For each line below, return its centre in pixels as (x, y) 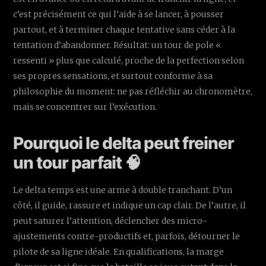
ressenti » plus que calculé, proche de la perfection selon (129, 60)
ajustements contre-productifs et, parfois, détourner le (127, 236)
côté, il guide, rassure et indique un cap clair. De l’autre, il (130, 205)
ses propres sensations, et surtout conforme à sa (113, 76)
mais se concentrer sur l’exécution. (85, 107)
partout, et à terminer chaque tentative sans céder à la (124, 29)
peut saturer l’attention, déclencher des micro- (110, 221)
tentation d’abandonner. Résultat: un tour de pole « (117, 45)
